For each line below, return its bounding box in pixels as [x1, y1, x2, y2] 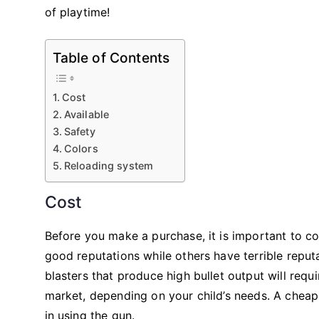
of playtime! [44, 4, 110, 19]
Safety [63, 125, 95, 137]
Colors [63, 142, 98, 155]
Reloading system [63, 159, 154, 172]
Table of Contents [52, 48, 170, 66]
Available [63, 108, 110, 120]
